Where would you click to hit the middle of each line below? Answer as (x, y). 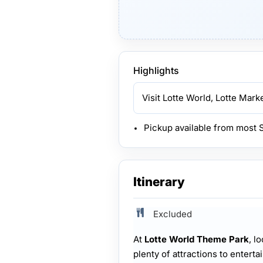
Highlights (156, 70)
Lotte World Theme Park (197, 239)
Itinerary (159, 182)
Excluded (173, 214)
